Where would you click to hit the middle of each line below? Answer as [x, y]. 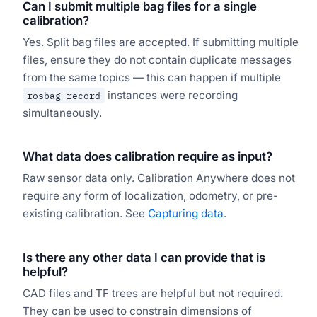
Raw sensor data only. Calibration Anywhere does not [159, 178]
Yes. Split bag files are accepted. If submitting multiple [161, 42]
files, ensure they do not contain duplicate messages [157, 60]
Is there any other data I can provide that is [144, 257]
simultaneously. [62, 113]
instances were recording [171, 96]
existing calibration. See [85, 214]
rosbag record [64, 96]
